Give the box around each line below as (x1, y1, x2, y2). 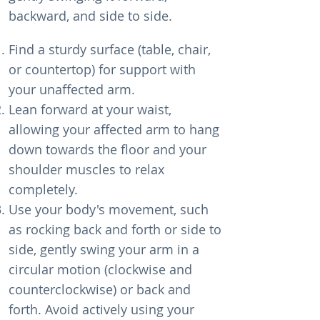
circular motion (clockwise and (9, 261, 192, 278)
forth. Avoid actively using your (9, 301, 194, 318)
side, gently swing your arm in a (9, 241, 199, 258)
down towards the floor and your (9, 141, 206, 158)
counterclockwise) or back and (9, 281, 191, 298)
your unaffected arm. (9, 81, 135, 98)
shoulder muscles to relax (9, 161, 164, 178)
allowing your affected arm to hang (9, 121, 219, 138)
